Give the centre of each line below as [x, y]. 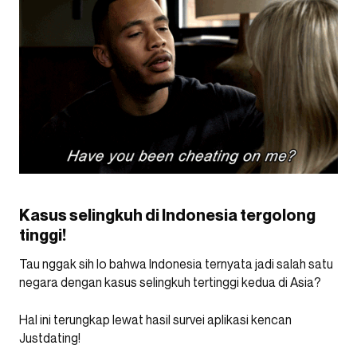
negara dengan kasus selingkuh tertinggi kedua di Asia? [170, 282]
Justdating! [50, 338]
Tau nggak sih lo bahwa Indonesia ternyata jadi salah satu [176, 264]
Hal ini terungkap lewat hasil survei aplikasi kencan [155, 320]
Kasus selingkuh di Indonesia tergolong [167, 215]
